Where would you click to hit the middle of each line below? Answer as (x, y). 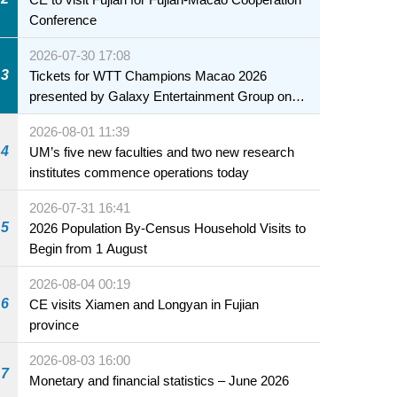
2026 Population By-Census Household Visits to (168, 228)
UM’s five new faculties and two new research (162, 152)
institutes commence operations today (140, 172)
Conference (63, 19)
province (54, 324)
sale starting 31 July (87, 116)
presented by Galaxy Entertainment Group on (161, 96)
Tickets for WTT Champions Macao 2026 (148, 75)
